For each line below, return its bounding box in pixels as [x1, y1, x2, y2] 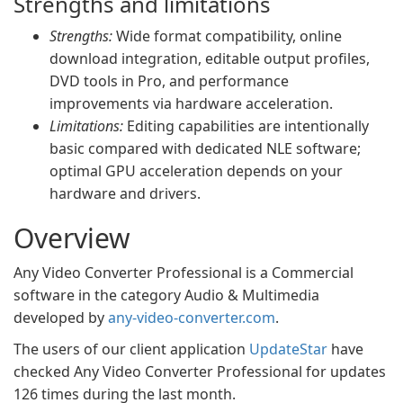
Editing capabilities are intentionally [123, 116, 369, 136]
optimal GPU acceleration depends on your [49, 161, 343, 181]
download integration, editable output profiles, [49, 49, 370, 68]
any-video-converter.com [108, 308, 275, 327]
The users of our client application [13, 339, 249, 359]
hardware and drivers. [49, 184, 201, 203]
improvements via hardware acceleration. [49, 94, 333, 113]
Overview [13, 219, 130, 256]
